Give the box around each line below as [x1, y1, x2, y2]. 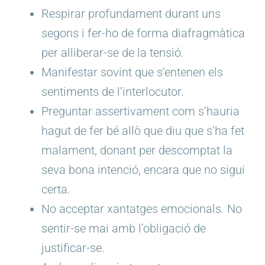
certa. [41, 182, 70, 196]
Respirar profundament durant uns [41, 6, 221, 21]
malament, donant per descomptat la [41, 143, 232, 157]
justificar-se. [41, 240, 105, 255]
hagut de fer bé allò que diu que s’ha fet [41, 123, 244, 138]
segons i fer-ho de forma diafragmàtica [41, 25, 245, 40]
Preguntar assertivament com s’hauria [41, 104, 240, 118]
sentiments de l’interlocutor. [41, 84, 184, 99]
